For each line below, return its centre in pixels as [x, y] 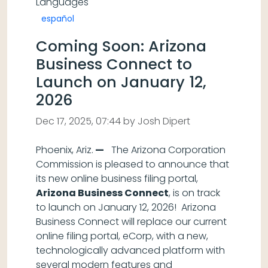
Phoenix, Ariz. [65, 150]
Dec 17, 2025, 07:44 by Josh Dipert [113, 121]
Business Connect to [114, 64]
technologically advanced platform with [130, 250]
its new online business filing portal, [117, 179]
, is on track [194, 193]
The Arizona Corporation [165, 150]
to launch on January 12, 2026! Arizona [126, 207]
